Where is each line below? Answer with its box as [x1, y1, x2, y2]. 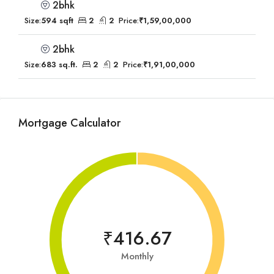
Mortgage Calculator [18, 115, 120, 131]
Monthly [120, 250, 154, 263]
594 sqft [41, 15, 73, 26]
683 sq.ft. [41, 59, 78, 70]
